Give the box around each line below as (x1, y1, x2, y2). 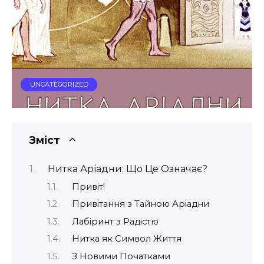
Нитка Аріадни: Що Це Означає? (47, 163, 207, 175)
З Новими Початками (71, 250, 170, 262)
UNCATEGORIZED (29, 80, 88, 89)
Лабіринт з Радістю (71, 216, 159, 227)
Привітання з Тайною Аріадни (71, 199, 209, 210)
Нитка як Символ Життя (71, 233, 181, 245)
